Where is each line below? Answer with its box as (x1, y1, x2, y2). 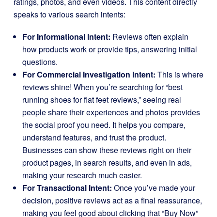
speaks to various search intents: (14, 9, 125, 20)
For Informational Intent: (22, 31, 110, 42)
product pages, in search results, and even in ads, (22, 157, 192, 168)
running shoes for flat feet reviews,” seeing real (22, 94, 181, 105)
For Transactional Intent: (22, 182, 112, 193)
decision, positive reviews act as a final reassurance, (22, 195, 202, 206)
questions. (22, 56, 58, 67)
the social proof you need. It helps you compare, (22, 119, 186, 130)
